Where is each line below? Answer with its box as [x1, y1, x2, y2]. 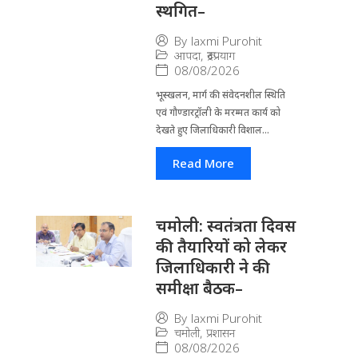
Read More [172, 154, 234, 171]
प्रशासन [205, 324, 235, 341]
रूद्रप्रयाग [206, 47, 235, 64]
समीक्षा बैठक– [155, 276, 243, 299]
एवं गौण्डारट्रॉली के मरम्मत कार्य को [155, 105, 280, 119]
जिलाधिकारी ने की [155, 256, 270, 278]
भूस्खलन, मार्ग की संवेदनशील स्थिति [155, 87, 285, 101]
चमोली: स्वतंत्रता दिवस [155, 214, 296, 237]
